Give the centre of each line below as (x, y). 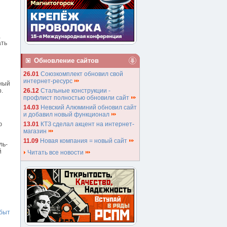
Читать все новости (55, 153)
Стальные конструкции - (75, 91)
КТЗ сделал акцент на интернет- (87, 124)
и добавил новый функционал (67, 115)
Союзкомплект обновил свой (82, 74)
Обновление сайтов (66, 61)
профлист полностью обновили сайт (77, 98)
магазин (36, 131)
